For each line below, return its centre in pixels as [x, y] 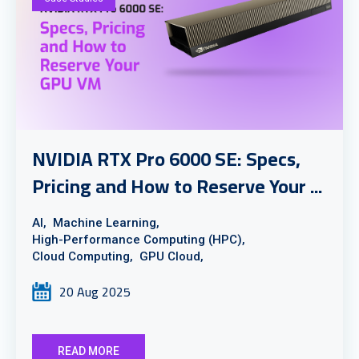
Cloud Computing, [83, 256]
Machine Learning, [106, 223]
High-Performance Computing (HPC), [139, 240]
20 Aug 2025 [95, 292]
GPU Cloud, [171, 256]
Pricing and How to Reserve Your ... [177, 186]
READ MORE [89, 351]
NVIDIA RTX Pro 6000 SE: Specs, [166, 159]
